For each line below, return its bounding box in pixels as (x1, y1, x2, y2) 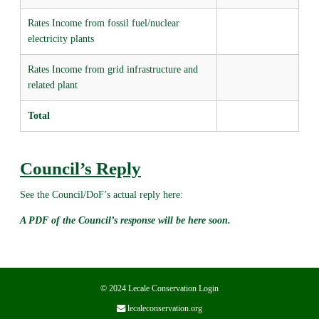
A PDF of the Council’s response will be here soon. (19, 214, 231, 226)
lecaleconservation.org (127, 303, 202, 314)
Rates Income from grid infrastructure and (27, 63, 198, 75)
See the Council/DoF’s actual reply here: (19, 189, 183, 200)
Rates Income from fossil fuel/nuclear (27, 17, 179, 28)
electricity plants (27, 33, 94, 44)
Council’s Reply (19, 158, 141, 178)
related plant (27, 79, 78, 90)
